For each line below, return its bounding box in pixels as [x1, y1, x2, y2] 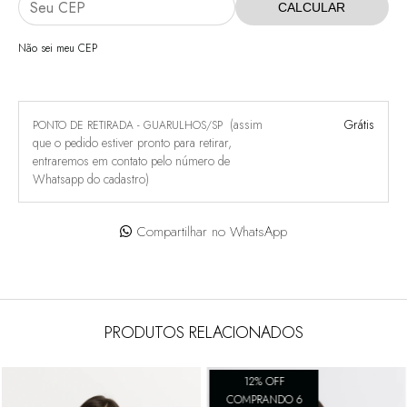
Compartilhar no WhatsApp [137, 222, 288, 243]
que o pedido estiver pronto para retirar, [33, 134, 232, 153]
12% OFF [243, 373, 284, 391]
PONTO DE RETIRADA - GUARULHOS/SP [33, 117, 226, 134]
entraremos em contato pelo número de [33, 152, 230, 171]
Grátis [343, 115, 374, 134]
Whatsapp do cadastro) [33, 170, 149, 189]
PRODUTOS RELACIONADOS [104, 321, 303, 345]
